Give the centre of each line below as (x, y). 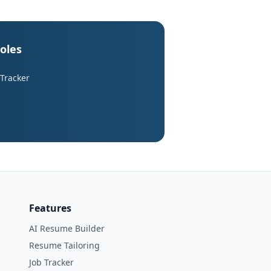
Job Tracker (51, 262)
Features (50, 208)
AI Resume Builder (67, 228)
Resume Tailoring (64, 245)
